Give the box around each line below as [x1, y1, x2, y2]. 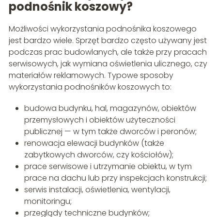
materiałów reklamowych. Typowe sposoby [8, 70, 173, 81]
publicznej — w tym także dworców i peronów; [24, 126, 197, 138]
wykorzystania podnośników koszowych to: [8, 81, 171, 93]
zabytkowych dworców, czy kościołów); [24, 149, 173, 161]
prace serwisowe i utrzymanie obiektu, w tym [24, 161, 192, 172]
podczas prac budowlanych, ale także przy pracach [8, 46, 207, 58]
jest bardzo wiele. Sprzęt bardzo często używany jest [8, 35, 207, 46]
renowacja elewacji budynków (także [24, 138, 164, 149]
